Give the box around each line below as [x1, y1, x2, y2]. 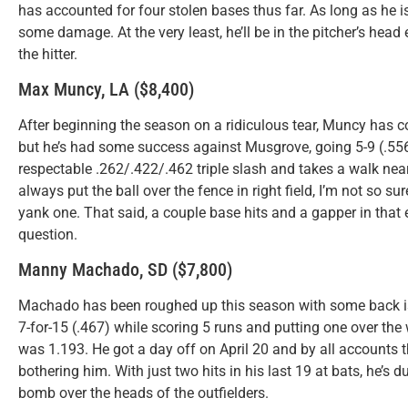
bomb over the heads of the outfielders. [18, 384, 269, 403]
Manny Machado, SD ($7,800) [18, 259, 232, 281]
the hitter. [18, 45, 77, 63]
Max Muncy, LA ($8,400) [18, 78, 194, 101]
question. [18, 226, 77, 244]
